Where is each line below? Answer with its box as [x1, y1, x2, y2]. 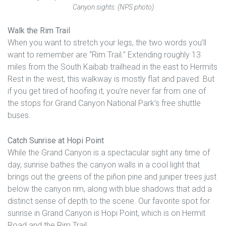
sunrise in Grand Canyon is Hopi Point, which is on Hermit [8, 208, 205, 218]
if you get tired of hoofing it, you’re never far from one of [8, 86, 206, 96]
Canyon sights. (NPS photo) [72, 3, 154, 11]
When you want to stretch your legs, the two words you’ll [8, 37, 206, 47]
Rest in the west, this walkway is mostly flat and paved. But [8, 74, 214, 84]
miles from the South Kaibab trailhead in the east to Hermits [8, 62, 217, 72]
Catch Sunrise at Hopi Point [8, 135, 104, 145]
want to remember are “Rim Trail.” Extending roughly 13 [8, 49, 201, 60]
